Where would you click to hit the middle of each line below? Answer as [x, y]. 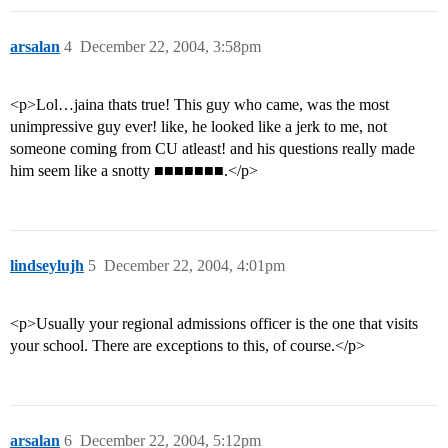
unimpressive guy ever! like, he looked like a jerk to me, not [198, 127]
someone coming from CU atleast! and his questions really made [212, 149]
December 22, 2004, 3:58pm [170, 47]
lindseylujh [47, 266]
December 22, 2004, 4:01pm [194, 266]
